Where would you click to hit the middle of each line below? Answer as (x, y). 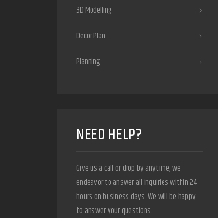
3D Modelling (94, 10)
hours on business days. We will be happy (136, 197)
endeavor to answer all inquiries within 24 (137, 182)
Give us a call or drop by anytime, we (129, 168)
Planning (88, 62)
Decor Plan (91, 36)
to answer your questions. (115, 211)
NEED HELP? (109, 135)
